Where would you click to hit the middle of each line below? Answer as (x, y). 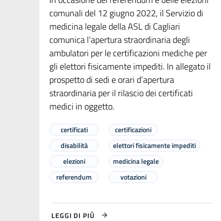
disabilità (74, 146)
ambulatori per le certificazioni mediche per (128, 53)
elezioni (74, 161)
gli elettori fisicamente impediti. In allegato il (130, 67)
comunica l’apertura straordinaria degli (120, 40)
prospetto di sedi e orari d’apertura (112, 80)
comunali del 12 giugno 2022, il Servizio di (126, 13)
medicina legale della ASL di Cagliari (115, 27)
